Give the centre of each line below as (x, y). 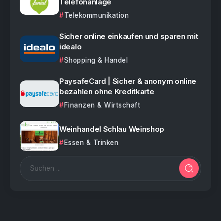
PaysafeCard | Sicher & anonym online (128, 81)
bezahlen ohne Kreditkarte (107, 92)
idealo (71, 47)
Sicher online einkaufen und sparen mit (129, 37)
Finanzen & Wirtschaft (102, 105)
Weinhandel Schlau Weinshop (112, 129)
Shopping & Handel (96, 60)
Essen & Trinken (91, 142)
